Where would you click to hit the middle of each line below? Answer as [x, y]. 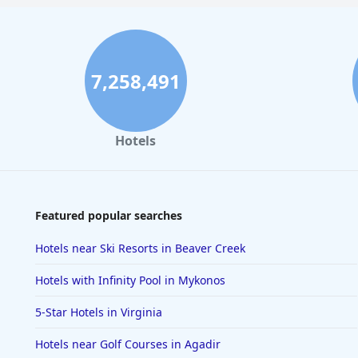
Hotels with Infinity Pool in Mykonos [130, 280]
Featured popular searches [109, 215]
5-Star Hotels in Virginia [99, 312]
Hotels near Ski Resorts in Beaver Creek [140, 248]
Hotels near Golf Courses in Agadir [128, 344]
